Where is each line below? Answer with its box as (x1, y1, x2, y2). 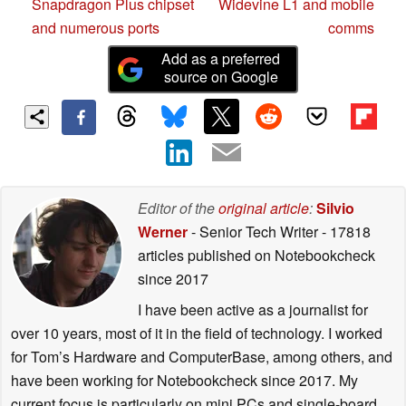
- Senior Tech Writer (188, 220, 322, 242)
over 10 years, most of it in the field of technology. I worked (11, 322, 382, 343)
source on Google (163, 66, 278, 88)
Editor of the (138, 197, 218, 218)
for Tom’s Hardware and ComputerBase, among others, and (11, 345, 392, 367)
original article (218, 197, 309, 218)
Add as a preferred (161, 48, 281, 70)
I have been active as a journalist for (138, 298, 368, 320)
